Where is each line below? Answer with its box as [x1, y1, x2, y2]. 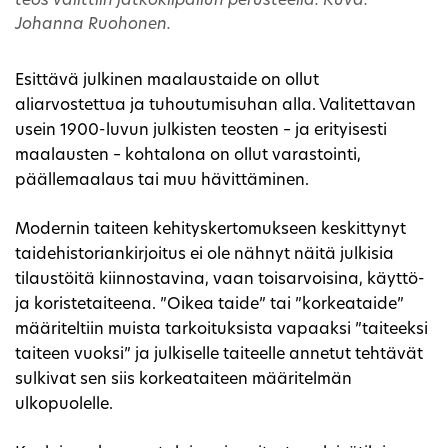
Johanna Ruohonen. [15, 16, 171, 33]
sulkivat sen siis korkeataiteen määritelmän [15, 371, 352, 388]
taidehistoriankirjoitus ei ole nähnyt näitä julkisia [15, 246, 394, 263]
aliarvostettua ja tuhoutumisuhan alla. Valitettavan [15, 97, 416, 114]
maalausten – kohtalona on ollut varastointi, [15, 147, 361, 164]
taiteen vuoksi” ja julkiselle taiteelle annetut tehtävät [15, 346, 423, 363]
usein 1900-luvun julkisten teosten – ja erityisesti [15, 122, 387, 139]
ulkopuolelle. [15, 396, 113, 413]
